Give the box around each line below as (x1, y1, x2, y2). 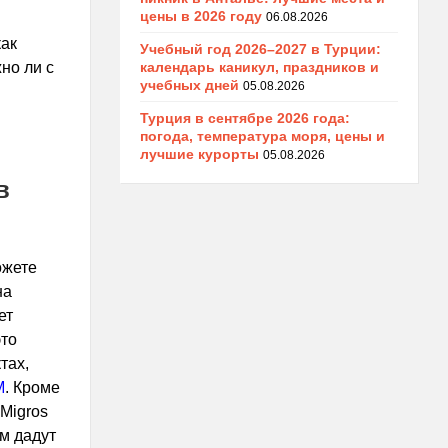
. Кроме (4, 379, 60, 397)
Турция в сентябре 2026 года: (139, 110, 350, 126)
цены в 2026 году (139, 8, 262, 24)
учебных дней (139, 77, 239, 93)
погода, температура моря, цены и (139, 128, 385, 144)
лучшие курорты (139, 146, 259, 162)
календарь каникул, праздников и (139, 59, 379, 75)
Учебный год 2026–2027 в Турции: (139, 41, 381, 57)
